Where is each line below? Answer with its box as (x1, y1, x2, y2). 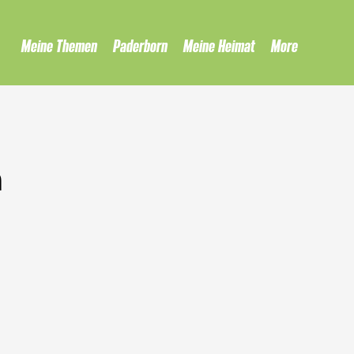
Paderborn (113, 36, 168, 55)
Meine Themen (21, 36, 97, 55)
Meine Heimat (183, 36, 255, 55)
